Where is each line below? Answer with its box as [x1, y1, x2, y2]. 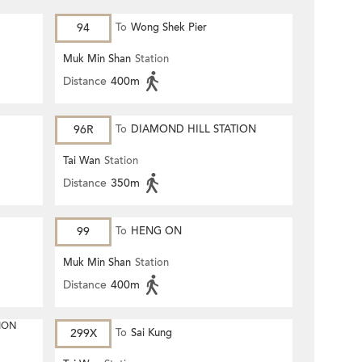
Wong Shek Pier [131, 20, 207, 35]
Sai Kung [131, 326, 172, 340]
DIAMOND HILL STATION [131, 122, 256, 137]
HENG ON [131, 224, 182, 238]
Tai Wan [63, 154, 100, 168]
